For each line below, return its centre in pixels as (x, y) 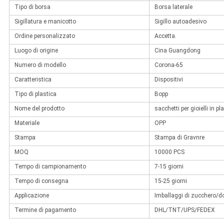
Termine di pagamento (45, 210)
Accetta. (165, 36)
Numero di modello (40, 65)
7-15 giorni (169, 167)
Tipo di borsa (32, 7)
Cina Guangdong (177, 51)
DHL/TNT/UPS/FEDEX (184, 210)
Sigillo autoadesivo (180, 22)
